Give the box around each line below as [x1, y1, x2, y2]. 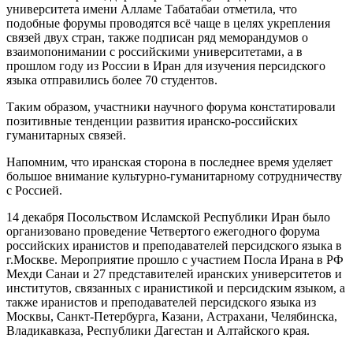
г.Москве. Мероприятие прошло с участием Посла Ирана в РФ [6, 252, 344, 266]
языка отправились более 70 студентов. [6, 72, 217, 87]
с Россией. [6, 183, 62, 197]
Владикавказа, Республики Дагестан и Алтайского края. [6, 323, 310, 337]
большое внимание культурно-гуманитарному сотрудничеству [6, 169, 342, 183]
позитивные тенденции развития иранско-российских [6, 113, 298, 128]
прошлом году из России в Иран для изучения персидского [6, 58, 325, 72]
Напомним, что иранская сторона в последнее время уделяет [6, 154, 333, 169]
